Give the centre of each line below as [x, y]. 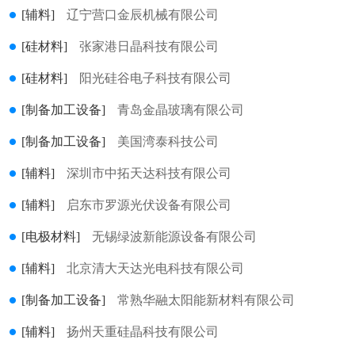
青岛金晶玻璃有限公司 [181, 110]
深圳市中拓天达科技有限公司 [149, 173]
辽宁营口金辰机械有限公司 [143, 15]
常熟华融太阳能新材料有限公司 [206, 300]
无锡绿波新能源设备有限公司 [174, 237]
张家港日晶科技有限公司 [149, 46]
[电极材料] [51, 237]
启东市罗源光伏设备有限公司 [149, 205]
